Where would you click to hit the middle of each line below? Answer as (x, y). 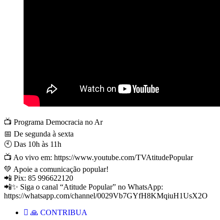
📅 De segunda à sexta (39, 134)
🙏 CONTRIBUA (59, 212)
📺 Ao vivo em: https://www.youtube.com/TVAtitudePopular (98, 157)
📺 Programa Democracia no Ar (53, 122)
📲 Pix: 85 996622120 (39, 178)
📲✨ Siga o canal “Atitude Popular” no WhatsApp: (83, 187)
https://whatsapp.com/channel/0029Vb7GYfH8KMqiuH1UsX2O (106, 195)
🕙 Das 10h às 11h (33, 144)
